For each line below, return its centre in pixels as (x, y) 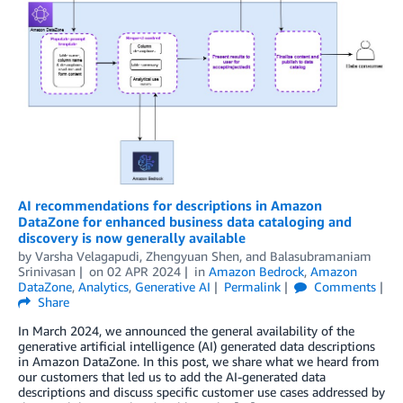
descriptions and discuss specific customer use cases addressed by (201, 391)
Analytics (103, 286)
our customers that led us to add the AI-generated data (172, 376)
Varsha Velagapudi (87, 255)
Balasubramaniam (321, 255)
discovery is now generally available (132, 237)
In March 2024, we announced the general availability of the (186, 330)
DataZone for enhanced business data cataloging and (185, 221)
